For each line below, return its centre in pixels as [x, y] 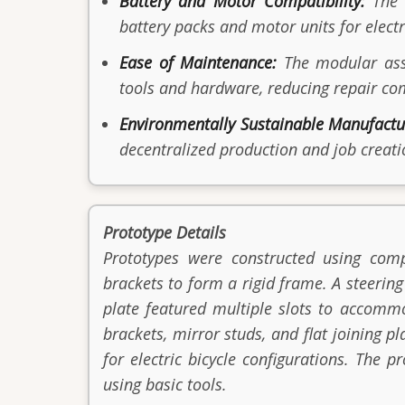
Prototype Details [165, 233]
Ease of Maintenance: [198, 62]
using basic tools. [165, 385]
